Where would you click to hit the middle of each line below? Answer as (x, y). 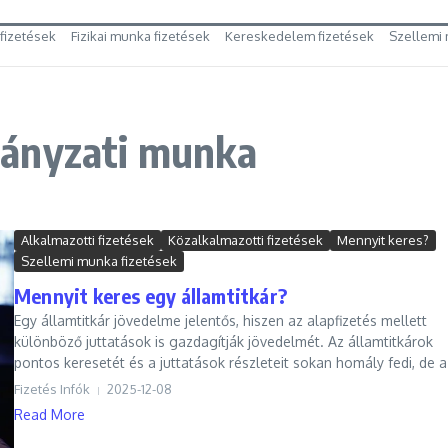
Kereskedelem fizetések (299, 36)
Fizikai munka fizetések (140, 36)
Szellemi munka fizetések (99, 261)
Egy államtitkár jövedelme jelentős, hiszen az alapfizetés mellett (220, 320)
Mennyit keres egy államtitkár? (150, 295)
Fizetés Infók (52, 389)
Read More (49, 414)
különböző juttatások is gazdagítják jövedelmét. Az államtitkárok (223, 341)
